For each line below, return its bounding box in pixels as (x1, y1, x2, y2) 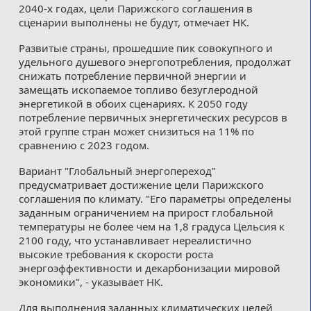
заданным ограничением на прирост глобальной (18, 205, 274, 219)
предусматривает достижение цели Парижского (18, 177, 264, 192)
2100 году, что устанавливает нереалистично (18, 233, 251, 247)
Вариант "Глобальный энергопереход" (18, 163, 216, 178)
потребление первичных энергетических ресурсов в (18, 110, 287, 124)
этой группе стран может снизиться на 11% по (18, 124, 254, 138)
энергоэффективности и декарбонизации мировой (18, 260, 280, 275)
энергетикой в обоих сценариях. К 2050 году (18, 96, 248, 110)
